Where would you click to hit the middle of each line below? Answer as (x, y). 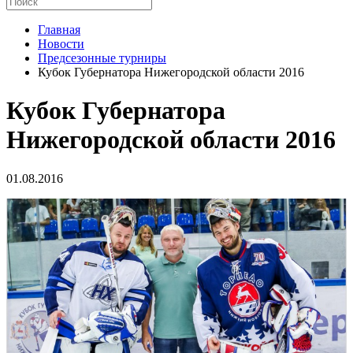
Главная (59, 30)
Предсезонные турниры (102, 58)
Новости (61, 44)
